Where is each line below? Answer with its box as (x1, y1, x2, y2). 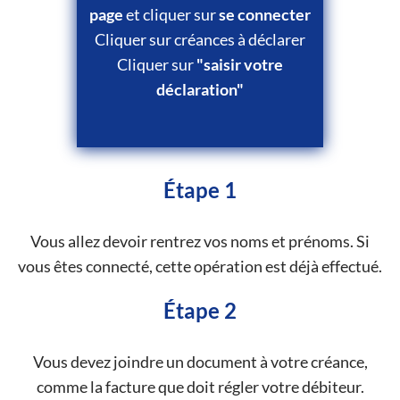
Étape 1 (163, 177, 237, 204)
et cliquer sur (123, 4, 219, 24)
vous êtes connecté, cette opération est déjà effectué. (18, 256, 382, 277)
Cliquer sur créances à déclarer (95, 29, 305, 49)
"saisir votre (196, 54, 283, 74)
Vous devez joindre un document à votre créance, (32, 351, 368, 371)
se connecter (219, 4, 311, 24)
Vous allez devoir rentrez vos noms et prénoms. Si (30, 231, 370, 252)
